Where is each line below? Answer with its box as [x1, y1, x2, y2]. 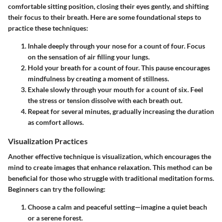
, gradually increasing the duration [110, 107, 214, 116]
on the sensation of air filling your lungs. [28, 53, 150, 61]
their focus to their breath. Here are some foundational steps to [8, 13, 201, 22]
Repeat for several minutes [28, 107, 110, 116]
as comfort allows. [28, 118, 84, 127]
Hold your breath [28, 63, 81, 72]
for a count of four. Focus [126, 42, 205, 51]
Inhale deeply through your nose [28, 42, 126, 51]
